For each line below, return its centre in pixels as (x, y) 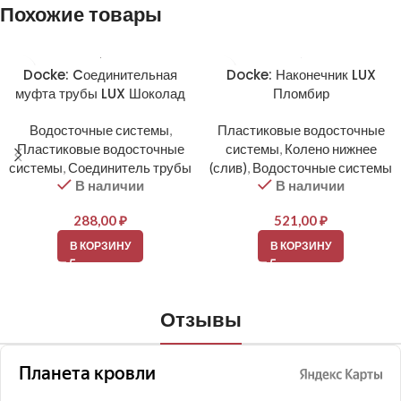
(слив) (228, 167)
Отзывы (200, 320)
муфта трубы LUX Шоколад (100, 94)
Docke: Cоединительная (100, 75)
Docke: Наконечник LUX (301, 75)
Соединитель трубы (130, 167)
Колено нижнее (330, 149)
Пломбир (301, 94)
